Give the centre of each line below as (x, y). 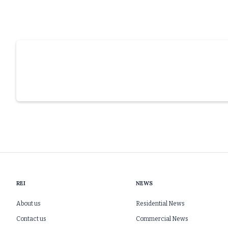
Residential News (160, 204)
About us (29, 204)
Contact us (32, 219)
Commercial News (162, 219)
